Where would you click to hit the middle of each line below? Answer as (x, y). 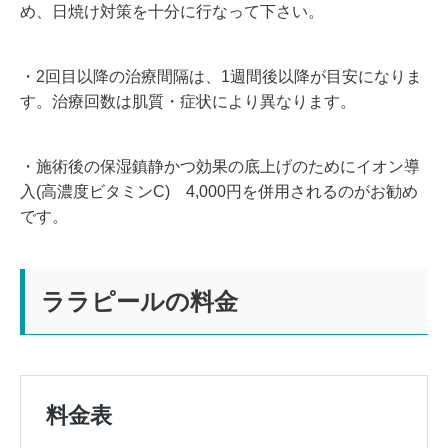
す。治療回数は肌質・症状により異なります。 (188, 101)
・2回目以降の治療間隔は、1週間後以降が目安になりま (221, 76)
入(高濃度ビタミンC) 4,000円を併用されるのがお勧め (219, 191)
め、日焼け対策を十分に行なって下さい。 (172, 11)
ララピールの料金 (139, 301)
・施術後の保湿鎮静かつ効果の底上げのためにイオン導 (220, 166)
